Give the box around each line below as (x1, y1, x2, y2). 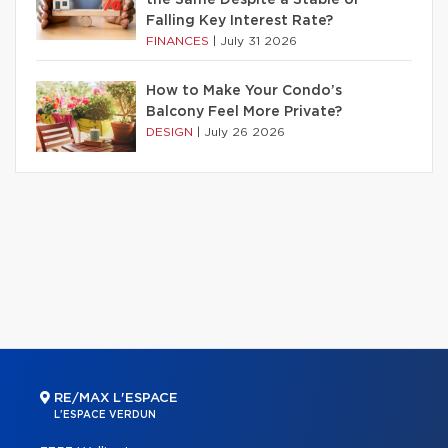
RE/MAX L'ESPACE (50, 391, 178, 405)
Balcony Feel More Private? (146, 104, 342, 119)
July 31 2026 (220, 34, 297, 47)
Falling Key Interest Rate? (146, 13, 333, 28)
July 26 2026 (204, 125, 285, 138)
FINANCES (146, 34, 213, 47)
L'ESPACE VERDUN (54, 409, 156, 420)
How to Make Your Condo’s (146, 83, 342, 98)
